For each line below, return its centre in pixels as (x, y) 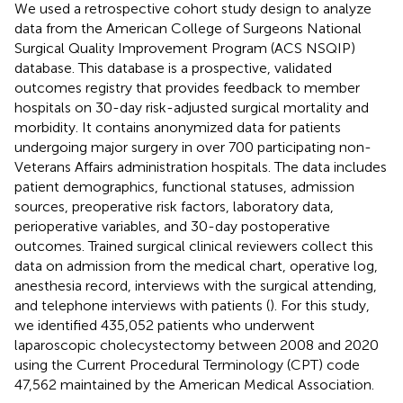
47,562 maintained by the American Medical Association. (194, 384)
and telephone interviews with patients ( (142, 305)
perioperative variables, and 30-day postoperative (172, 226)
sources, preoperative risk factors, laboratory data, (174, 206)
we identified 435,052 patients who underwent (165, 325)
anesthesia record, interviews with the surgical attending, (196, 285)
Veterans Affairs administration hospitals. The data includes (201, 166)
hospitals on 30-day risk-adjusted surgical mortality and (192, 107)
